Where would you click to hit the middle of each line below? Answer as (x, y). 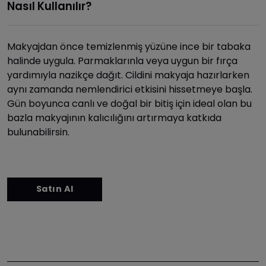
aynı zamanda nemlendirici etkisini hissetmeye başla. (130, 89)
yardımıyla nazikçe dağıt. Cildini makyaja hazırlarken (128, 75)
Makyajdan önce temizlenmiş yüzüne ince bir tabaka (129, 46)
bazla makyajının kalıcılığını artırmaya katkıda (114, 118)
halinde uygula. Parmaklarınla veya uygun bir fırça (122, 61)
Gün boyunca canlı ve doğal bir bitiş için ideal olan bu (129, 103)
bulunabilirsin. (38, 132)
